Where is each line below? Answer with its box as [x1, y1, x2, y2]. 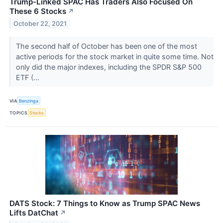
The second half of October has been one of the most [15, 42, 197, 51]
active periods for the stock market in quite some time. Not [15, 52, 214, 61]
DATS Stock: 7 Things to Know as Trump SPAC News [9, 199, 200, 209]
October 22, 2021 [13, 19, 67, 27]
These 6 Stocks [9, 6, 66, 16]
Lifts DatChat [9, 208, 58, 218]
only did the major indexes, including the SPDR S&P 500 [15, 63, 202, 72]
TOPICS [9, 110, 28, 115]
